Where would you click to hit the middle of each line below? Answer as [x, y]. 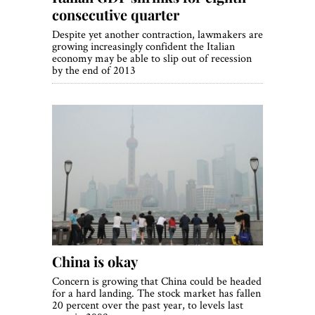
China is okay [95, 262]
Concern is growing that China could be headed [157, 281]
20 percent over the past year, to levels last [148, 305]
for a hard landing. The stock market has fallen [156, 293]
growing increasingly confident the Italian [143, 46]
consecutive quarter [116, 15]
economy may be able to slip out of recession [152, 58]
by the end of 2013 [94, 70]
